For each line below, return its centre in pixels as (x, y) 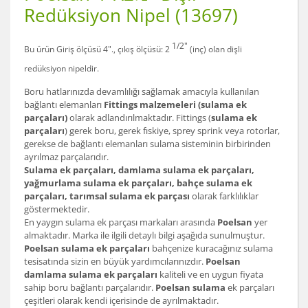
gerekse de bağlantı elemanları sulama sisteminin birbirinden (147, 144)
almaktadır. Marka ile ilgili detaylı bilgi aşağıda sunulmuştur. (144, 235)
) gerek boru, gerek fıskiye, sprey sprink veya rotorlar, (172, 131)
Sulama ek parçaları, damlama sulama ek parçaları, (139, 170)
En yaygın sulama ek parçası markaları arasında (121, 222)
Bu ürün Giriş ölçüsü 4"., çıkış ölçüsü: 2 (98, 49)
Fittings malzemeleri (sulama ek (175, 105)
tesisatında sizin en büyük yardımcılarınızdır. (115, 262)
